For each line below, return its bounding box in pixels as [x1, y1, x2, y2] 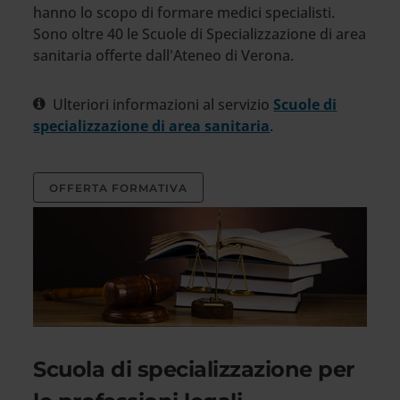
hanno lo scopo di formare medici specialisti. [33, 2, 339, 22]
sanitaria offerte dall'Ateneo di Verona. [33, 45, 295, 65]
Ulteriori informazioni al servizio [53, 94, 274, 114]
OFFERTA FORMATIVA [49, 180, 188, 195]
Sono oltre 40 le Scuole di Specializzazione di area [33, 23, 367, 44]
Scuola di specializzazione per [33, 356, 355, 383]
